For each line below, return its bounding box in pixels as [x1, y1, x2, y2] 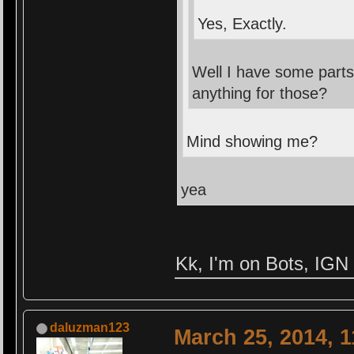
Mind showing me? [186, 132, 318, 150]
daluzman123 [50, 320, 130, 334]
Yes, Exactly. [198, 14, 288, 32]
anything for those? [192, 84, 328, 102]
